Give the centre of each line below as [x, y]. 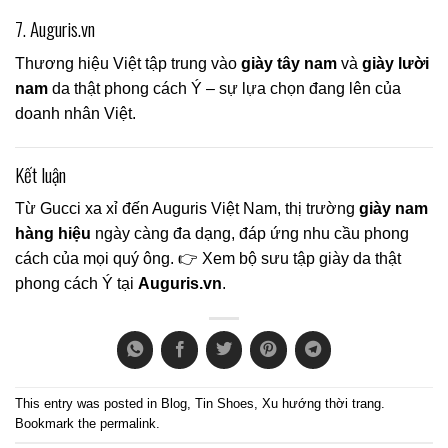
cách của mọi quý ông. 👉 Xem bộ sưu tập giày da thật [208, 259]
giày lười [395, 64]
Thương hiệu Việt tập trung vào [128, 64]
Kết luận [40, 174]
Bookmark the [57, 424]
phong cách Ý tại [76, 284]
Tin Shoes [224, 404]
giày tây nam [289, 64]
